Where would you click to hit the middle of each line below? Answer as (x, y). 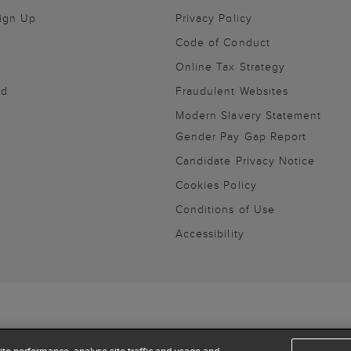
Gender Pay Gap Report (241, 136)
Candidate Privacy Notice (246, 160)
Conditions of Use (225, 209)
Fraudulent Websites (232, 90)
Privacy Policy (214, 18)
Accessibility (210, 233)
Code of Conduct (223, 42)
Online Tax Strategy (230, 66)
